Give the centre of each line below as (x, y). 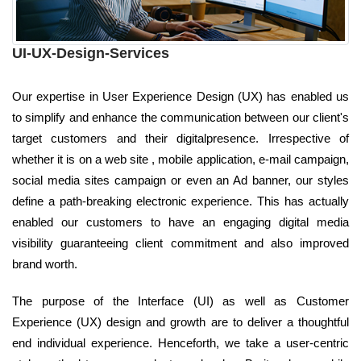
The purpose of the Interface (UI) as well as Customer (180, 301)
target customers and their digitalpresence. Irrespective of (180, 139)
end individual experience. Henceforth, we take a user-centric (180, 343)
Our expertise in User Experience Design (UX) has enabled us (180, 97)
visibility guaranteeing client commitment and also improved (180, 243)
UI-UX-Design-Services (91, 54)
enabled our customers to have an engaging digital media (180, 222)
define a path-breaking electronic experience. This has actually (180, 201)
